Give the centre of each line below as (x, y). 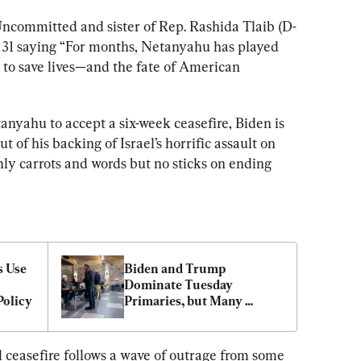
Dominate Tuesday (178, 284)
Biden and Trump (175, 268)
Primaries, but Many (183, 301)
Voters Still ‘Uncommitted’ (201, 317)
